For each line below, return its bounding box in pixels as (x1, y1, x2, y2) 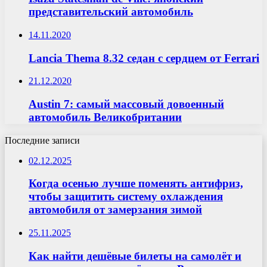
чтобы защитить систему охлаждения (29, 190, 223, 203)
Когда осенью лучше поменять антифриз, (29, 177, 243, 190)
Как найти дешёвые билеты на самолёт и (29, 249, 241, 262)
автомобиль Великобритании (29, 111, 182, 124)
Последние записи (5, 135, 80, 145)
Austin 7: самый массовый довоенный (29, 98, 224, 111)
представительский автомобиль (29, 5, 193, 18)
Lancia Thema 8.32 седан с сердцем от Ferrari (29, 51, 259, 64)
